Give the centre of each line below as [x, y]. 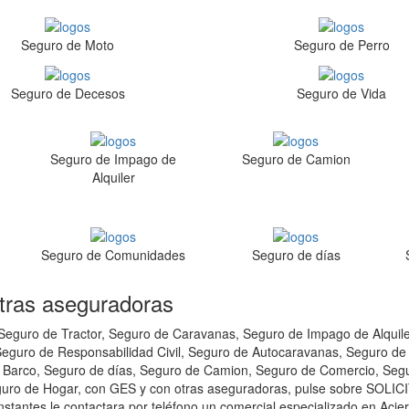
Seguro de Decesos [68, 93]
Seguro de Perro [341, 45]
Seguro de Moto [68, 45]
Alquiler [113, 177]
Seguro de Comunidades [113, 254]
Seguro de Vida [341, 93]
